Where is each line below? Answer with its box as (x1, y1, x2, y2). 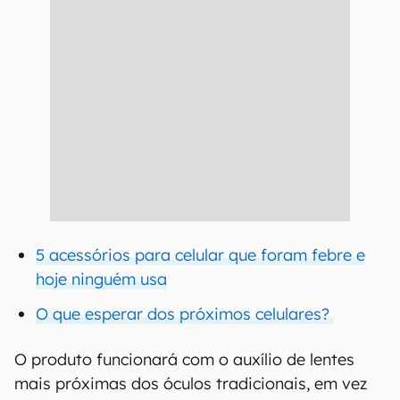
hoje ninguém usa (36, 269, 167, 289)
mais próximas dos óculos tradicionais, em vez (14, 373, 367, 394)
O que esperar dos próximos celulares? (36, 304, 334, 324)
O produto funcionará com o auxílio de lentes (14, 349, 354, 370)
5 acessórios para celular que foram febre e (36, 245, 365, 265)
